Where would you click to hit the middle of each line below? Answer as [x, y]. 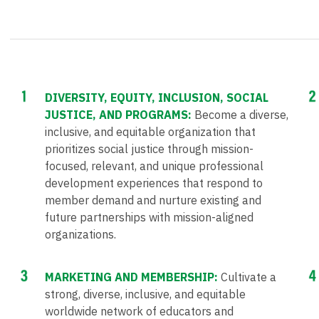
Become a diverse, [241, 115]
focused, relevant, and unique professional [154, 166]
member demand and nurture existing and [153, 200]
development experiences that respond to [154, 183]
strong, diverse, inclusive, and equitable [145, 294]
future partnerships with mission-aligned [149, 218]
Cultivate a [249, 277]
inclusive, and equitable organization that [150, 132]
